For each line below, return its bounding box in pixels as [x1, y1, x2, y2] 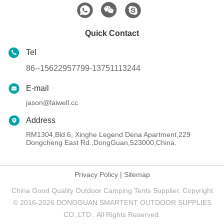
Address [26, 116, 55, 125]
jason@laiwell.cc [26, 98, 78, 107]
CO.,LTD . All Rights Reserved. [63, 210, 160, 219]
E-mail [26, 84, 49, 93]
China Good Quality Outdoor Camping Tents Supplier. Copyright [11, 186, 213, 195]
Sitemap [123, 170, 150, 179]
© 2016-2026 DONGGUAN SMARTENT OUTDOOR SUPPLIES [12, 198, 211, 207]
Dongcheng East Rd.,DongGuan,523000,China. [26, 138, 176, 147]
